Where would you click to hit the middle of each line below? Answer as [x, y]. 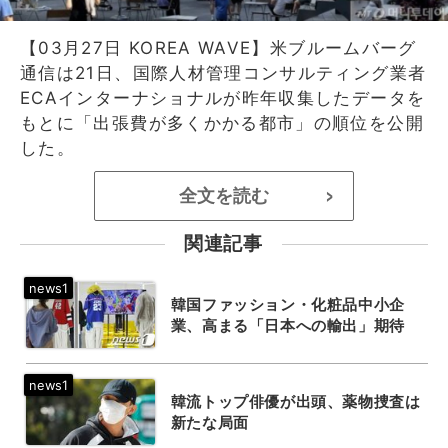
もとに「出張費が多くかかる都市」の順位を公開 [222, 123]
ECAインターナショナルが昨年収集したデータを [223, 98]
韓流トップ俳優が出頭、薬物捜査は [295, 402]
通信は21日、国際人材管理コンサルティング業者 [223, 73]
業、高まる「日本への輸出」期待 [287, 326]
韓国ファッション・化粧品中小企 [287, 305]
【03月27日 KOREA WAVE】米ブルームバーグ [218, 48]
